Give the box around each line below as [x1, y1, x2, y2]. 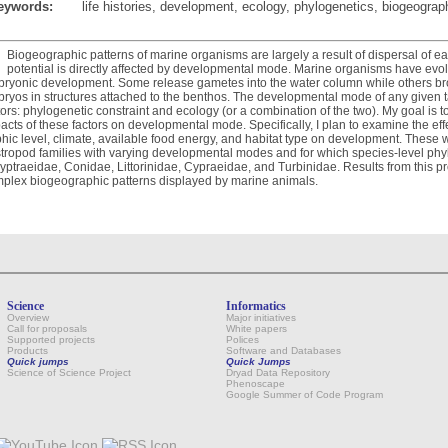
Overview [7, 311, 49, 323]
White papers [226, 322, 287, 334]
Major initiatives [226, 311, 296, 323]
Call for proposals [7, 322, 87, 334]
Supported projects [7, 333, 95, 345]
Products [7, 344, 48, 356]
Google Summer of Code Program [226, 388, 383, 400]
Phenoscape [226, 377, 285, 389]
